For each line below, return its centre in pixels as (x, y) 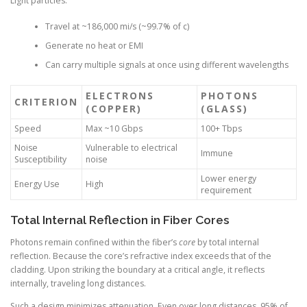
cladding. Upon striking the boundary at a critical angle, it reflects (137, 269)
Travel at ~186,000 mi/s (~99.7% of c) (117, 27)
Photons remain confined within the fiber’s (95, 242)
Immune (217, 153)
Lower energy (229, 178)
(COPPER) (114, 108)
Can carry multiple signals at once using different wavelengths (167, 65)
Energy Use (37, 184)
